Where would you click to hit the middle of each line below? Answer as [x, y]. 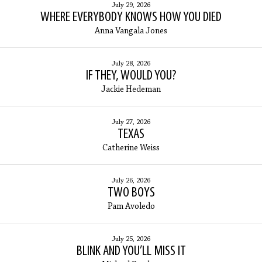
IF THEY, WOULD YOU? [131, 76]
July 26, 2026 [131, 181]
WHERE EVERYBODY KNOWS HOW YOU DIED [131, 18]
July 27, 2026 [131, 123]
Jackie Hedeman [131, 90]
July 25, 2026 [131, 239]
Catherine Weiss [131, 149]
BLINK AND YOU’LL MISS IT [131, 252]
